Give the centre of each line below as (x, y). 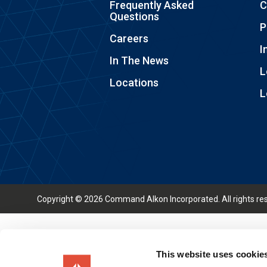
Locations (134, 82)
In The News (139, 60)
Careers (129, 38)
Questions (135, 16)
